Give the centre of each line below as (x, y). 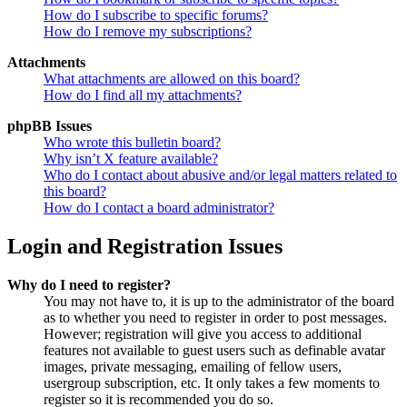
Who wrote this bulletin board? (132, 142)
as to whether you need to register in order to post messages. (215, 317)
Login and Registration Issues (145, 246)
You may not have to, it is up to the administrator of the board (219, 301)
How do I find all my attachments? (143, 94)
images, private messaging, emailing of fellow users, (193, 366)
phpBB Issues (50, 125)
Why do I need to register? (89, 284)
